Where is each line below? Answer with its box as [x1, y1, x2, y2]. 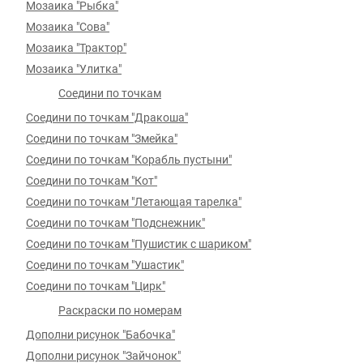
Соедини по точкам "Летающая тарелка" [26, 195, 241, 208]
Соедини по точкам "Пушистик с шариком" [26, 237, 251, 250]
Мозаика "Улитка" [26, 62, 122, 75]
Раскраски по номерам [58, 304, 181, 317]
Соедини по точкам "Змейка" [26, 132, 177, 145]
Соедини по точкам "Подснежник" [26, 216, 205, 229]
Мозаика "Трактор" [26, 41, 126, 54]
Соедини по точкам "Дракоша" [26, 111, 188, 124]
